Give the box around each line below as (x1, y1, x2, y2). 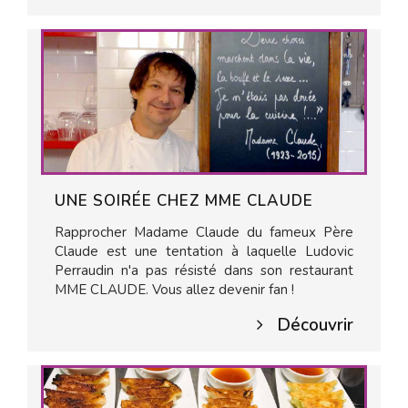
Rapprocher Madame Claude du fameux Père (55, 223, 353, 241)
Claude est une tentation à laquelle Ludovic (55, 242, 353, 260)
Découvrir (277, 313, 353, 337)
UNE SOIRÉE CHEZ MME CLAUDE (55, 190, 313, 211)
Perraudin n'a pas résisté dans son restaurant (55, 261, 353, 280)
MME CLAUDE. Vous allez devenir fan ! (55, 280, 294, 299)
